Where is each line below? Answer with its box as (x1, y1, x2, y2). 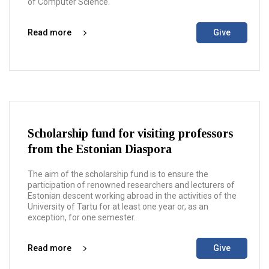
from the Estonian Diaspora (28, 142, 172, 156)
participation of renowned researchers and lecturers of (28, 180, 235, 190)
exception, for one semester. (28, 213, 138, 222)
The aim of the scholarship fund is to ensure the (28, 169, 208, 179)
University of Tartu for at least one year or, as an (28, 202, 208, 211)
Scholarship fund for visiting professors (28, 127, 233, 140)
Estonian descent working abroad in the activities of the (28, 191, 237, 201)
